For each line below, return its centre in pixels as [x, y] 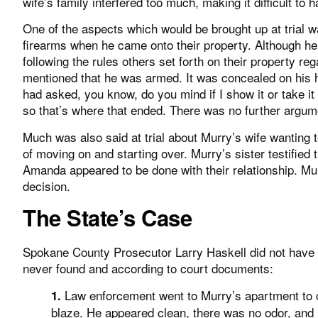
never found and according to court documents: [148, 268]
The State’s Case [107, 218]
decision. [46, 185]
